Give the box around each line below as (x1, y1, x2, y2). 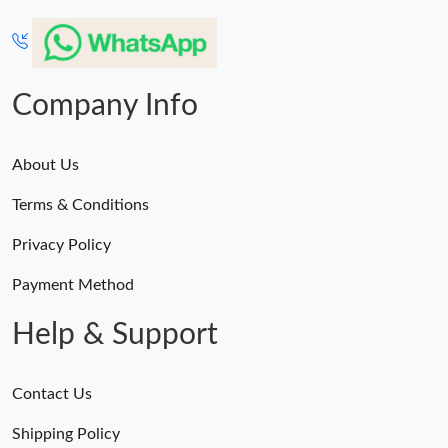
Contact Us (12, 386, 92, 403)
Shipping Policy (12, 426, 120, 443)
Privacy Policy (12, 237, 111, 254)
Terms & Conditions (12, 197, 149, 214)
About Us (12, 157, 79, 174)
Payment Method (12, 277, 134, 294)
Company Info (12, 91, 198, 122)
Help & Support (12, 320, 218, 351)
